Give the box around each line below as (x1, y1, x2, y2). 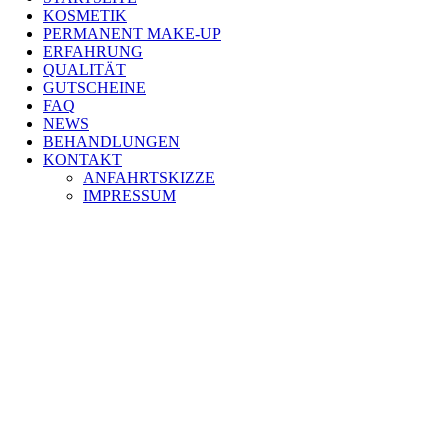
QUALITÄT (43, 61, 126, 78)
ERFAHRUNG (43, 43, 143, 60)
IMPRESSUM (83, 187, 176, 204)
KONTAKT (43, 151, 122, 168)
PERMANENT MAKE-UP (43, 25, 221, 42)
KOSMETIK (43, 7, 127, 24)
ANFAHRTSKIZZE (83, 169, 215, 186)
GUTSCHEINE (43, 79, 146, 96)
